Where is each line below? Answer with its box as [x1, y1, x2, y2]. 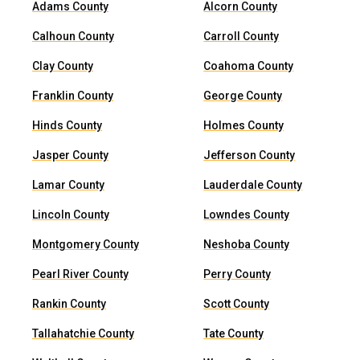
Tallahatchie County [32, 327, 134, 340]
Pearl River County [32, 268, 129, 280]
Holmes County [203, 119, 284, 132]
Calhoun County [32, 30, 114, 43]
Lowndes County [203, 208, 290, 221]
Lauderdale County [203, 178, 303, 191]
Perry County [203, 268, 272, 280]
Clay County [32, 59, 93, 72]
